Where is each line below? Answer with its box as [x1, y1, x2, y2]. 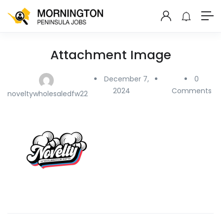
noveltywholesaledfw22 [7, 88, 88, 99]
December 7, [104, 74, 149, 84]
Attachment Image [50, 46, 171, 64]
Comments [172, 85, 212, 96]
